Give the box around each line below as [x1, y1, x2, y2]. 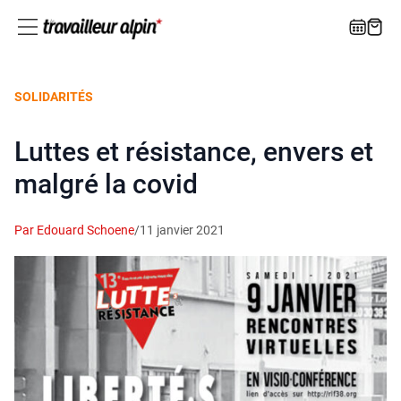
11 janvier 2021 [140, 223, 225, 238]
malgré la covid [14, 168, 198, 200]
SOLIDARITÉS [14, 90, 93, 105]
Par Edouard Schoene [14, 223, 134, 238]
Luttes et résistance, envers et [14, 136, 373, 168]
